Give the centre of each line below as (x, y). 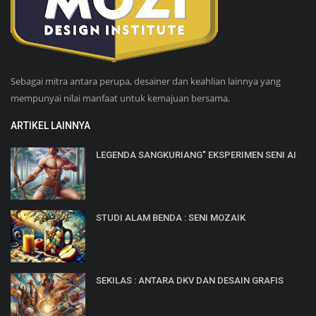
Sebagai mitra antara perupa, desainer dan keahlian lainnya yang (146, 81)
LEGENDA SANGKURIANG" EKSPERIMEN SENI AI (196, 154)
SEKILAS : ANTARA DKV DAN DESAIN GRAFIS (190, 280)
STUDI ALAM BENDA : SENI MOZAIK (171, 217)
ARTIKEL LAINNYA (50, 125)
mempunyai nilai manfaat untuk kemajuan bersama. (120, 98)
